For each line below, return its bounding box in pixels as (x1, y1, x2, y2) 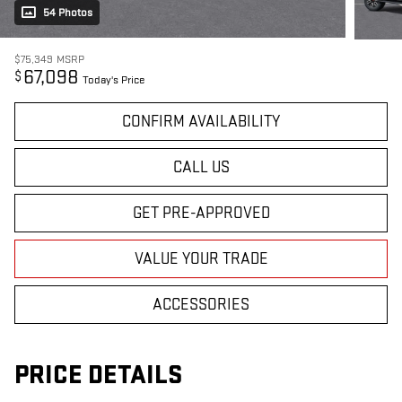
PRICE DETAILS (14, 359, 182, 391)
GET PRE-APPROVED (132, 203, 270, 223)
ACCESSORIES (153, 294, 249, 314)
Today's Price (83, 72, 144, 87)
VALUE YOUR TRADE (134, 249, 268, 268)
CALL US (172, 157, 230, 177)
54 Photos (43, 4, 92, 20)
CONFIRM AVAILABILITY (122, 111, 280, 131)
